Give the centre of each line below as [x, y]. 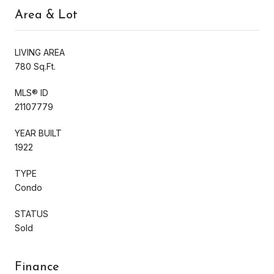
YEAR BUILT [38, 133]
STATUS [31, 213]
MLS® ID [31, 92]
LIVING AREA [40, 52]
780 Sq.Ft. [35, 66]
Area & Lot [46, 15]
